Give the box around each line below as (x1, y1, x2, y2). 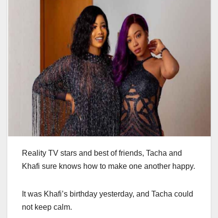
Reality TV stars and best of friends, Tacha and (22, 149, 182, 158)
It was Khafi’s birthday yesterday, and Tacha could (22, 190, 193, 199)
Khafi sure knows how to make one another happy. (22, 162, 195, 171)
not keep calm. (22, 203, 72, 212)
